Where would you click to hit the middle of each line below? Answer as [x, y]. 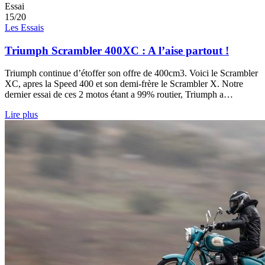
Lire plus [21, 115]
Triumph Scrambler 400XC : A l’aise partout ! [117, 50]
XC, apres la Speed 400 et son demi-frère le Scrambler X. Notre [124, 84]
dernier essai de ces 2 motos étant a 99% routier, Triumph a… [119, 95]
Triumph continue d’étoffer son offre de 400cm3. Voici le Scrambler [131, 73]
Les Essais [24, 27]
